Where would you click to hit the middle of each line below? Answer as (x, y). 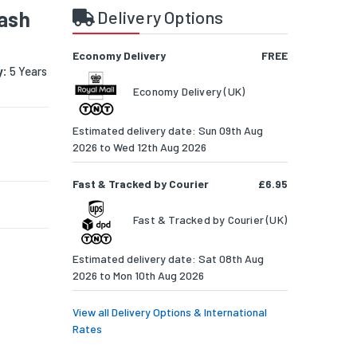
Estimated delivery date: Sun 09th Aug (168, 131)
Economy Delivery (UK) (189, 92)
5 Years (27, 71)
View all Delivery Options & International (170, 312)
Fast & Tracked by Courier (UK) (210, 220)
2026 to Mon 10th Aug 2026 (138, 276)
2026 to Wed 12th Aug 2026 (139, 147)
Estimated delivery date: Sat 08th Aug (168, 259)
